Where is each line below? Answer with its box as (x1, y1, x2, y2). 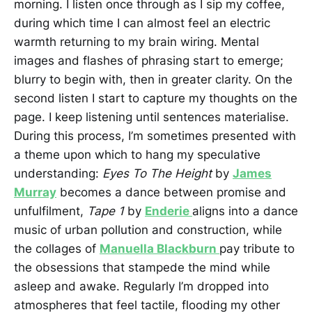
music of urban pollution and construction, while (14, 222, 282, 237)
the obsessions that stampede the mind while (14, 260, 270, 274)
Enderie (145, 203, 192, 218)
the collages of (14, 241, 100, 256)
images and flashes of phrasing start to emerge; (14, 53, 283, 68)
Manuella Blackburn (100, 241, 219, 256)
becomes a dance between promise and (56, 185, 286, 199)
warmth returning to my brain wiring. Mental (14, 34, 259, 49)
